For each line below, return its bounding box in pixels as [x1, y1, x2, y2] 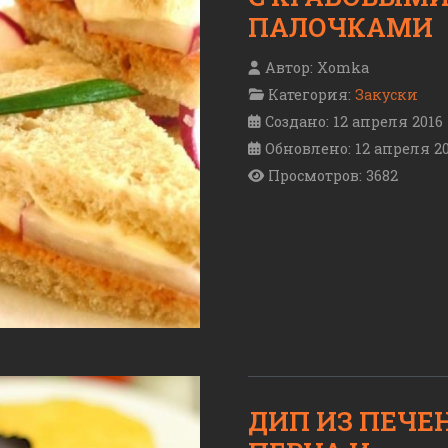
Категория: [264, 84, 355, 104]
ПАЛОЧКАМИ [248, 9, 433, 44]
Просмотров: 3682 [268, 165, 398, 185]
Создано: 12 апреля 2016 [265, 111, 443, 131]
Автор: [261, 57, 317, 77]
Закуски [355, 84, 418, 104]
